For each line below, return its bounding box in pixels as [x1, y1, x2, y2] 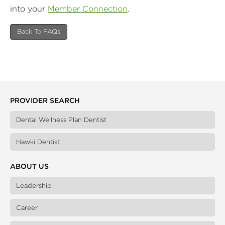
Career [16, 203, 38, 212]
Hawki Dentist [16, 137, 60, 146]
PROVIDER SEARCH [10, 95, 80, 105]
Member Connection [48, 4, 128, 14]
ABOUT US [10, 162, 49, 171]
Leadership [16, 181, 52, 190]
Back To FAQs [17, 27, 60, 36]
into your [10, 4, 48, 14]
